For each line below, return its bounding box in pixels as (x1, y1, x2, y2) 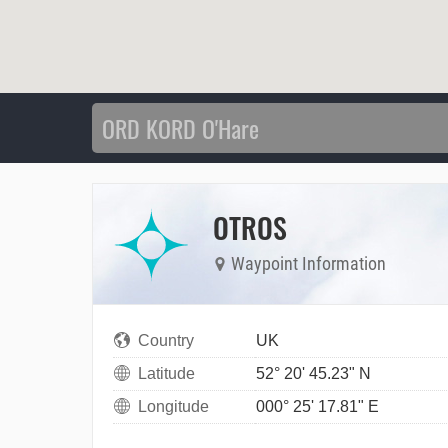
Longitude (138, 398, 209, 416)
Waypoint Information (227, 252, 386, 274)
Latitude (138, 365, 195, 383)
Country (138, 332, 194, 350)
